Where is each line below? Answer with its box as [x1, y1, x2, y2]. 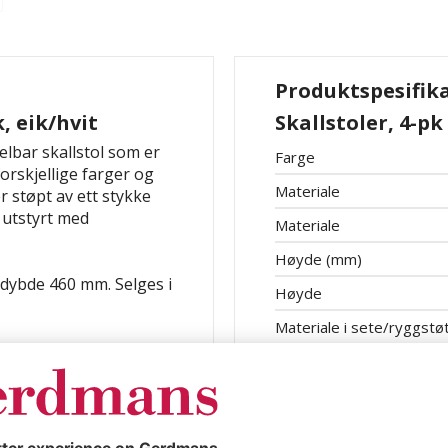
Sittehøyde [275, 351, 350, 371]
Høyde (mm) [275, 249, 362, 269]
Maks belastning [275, 385, 386, 405]
